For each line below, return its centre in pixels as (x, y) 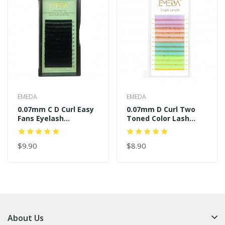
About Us (26, 218)
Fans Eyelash (41, 118)
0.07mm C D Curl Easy (56, 109)
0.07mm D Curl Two (161, 109)
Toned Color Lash (158, 118)
